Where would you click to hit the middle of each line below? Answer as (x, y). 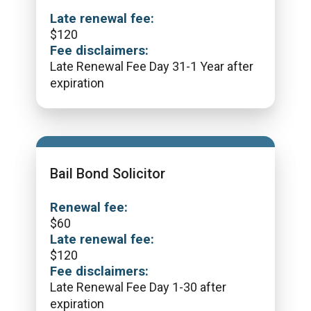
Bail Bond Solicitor (108, 174)
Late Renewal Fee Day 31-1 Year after (152, 66)
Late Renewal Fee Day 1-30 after (138, 287)
